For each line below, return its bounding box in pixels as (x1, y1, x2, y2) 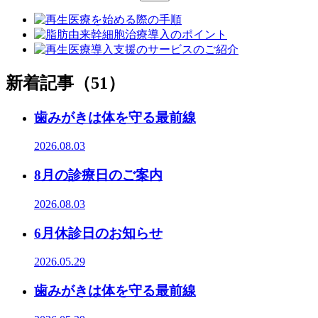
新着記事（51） (6, 73, 125, 92)
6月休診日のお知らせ (34, 225, 163, 241)
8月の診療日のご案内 (34, 168, 163, 183)
